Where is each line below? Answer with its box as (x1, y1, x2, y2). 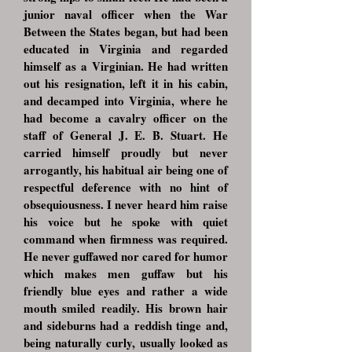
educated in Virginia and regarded (24, 40, 228, 57)
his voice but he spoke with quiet (24, 213, 228, 230)
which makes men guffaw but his (24, 265, 228, 282)
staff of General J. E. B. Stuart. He (24, 126, 228, 144)
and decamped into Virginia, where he (24, 92, 228, 109)
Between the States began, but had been (24, 23, 228, 40)
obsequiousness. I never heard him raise (24, 196, 228, 213)
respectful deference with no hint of (24, 178, 228, 196)
